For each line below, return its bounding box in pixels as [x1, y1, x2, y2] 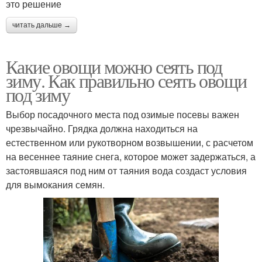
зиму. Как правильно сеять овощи [6, 67, 247, 93]
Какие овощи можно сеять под [6, 53, 222, 79]
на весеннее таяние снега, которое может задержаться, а [6, 149, 256, 163]
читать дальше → [12, 20, 71, 29]
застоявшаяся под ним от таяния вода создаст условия [6, 163, 247, 177]
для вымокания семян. [6, 177, 105, 191]
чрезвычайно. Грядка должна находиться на [6, 121, 198, 135]
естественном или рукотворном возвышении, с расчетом [6, 135, 253, 149]
